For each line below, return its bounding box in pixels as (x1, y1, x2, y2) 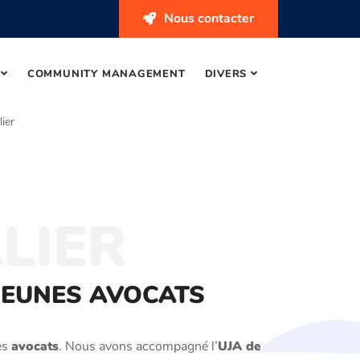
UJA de (218, 337, 261, 356)
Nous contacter (164, 10, 254, 27)
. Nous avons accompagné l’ (59, 337, 218, 356)
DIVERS (204, 67, 247, 81)
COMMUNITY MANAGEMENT (27, 67, 186, 81)
